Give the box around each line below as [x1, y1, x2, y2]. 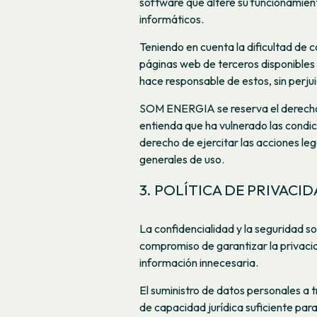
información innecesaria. [139, 255, 258, 270]
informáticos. [139, 11, 204, 26]
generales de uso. [139, 152, 224, 167]
